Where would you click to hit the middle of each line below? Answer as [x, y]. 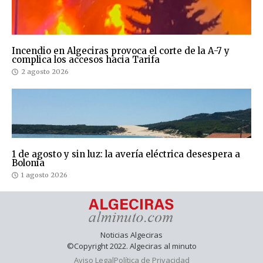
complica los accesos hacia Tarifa [86, 60]
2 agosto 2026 [45, 72]
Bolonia [28, 163]
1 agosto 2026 [44, 175]
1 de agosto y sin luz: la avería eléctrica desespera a [126, 154]
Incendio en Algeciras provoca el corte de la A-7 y [121, 51]
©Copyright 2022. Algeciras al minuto [131, 246]
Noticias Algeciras [131, 235]
